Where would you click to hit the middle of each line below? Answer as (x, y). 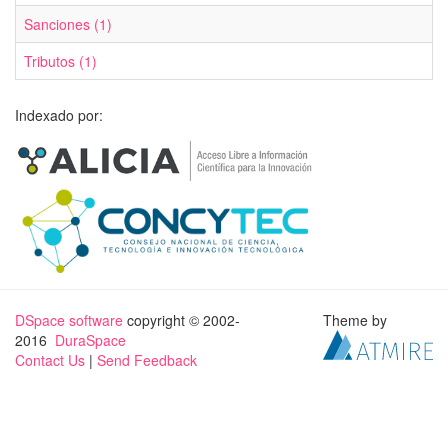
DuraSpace (90, 340)
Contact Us (50, 360)
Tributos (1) (60, 61)
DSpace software (69, 320)
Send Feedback (147, 360)
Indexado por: (59, 115)
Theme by (357, 320)
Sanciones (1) (68, 24)
